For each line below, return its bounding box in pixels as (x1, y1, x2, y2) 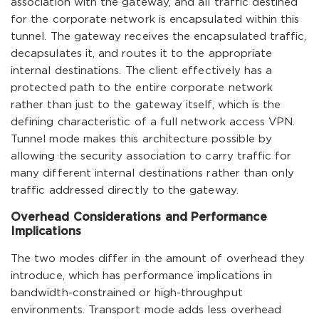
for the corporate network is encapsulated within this (11, 15, 300, 24)
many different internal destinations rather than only (11, 169, 295, 178)
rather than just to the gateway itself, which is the (11, 100, 281, 110)
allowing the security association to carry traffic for (11, 152, 292, 161)
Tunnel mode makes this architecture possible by (11, 135, 273, 144)
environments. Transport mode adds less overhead (11, 305, 282, 315)
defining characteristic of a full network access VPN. (11, 117, 296, 127)
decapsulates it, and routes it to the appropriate (11, 49, 273, 58)
